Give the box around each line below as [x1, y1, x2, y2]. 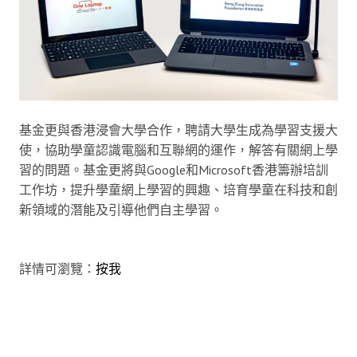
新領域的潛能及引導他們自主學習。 [19, 202, 223, 218]
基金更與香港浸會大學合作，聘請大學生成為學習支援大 [19, 122, 338, 139]
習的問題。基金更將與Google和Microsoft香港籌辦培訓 [19, 162, 328, 178]
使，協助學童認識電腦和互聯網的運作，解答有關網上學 [19, 142, 338, 159]
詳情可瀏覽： [19, 261, 96, 277]
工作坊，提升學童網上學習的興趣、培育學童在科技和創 [19, 182, 338, 198]
